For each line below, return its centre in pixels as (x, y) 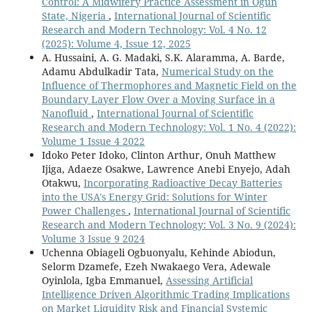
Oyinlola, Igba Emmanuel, (103, 280)
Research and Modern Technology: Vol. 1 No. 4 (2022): (169, 127)
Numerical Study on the (217, 71)
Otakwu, (62, 182)
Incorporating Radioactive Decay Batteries (182, 182)
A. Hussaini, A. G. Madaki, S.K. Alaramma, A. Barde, (163, 57)
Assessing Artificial (209, 280)
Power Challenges (85, 210)
